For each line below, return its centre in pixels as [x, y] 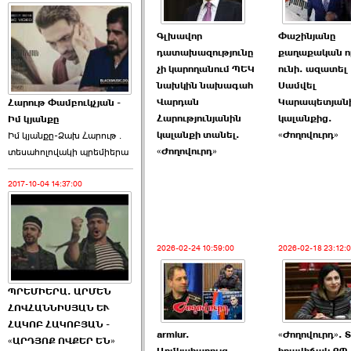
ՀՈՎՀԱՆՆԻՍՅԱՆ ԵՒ [59, 308]
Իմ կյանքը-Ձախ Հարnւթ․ [66, 136]
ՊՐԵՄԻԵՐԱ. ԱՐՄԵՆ [60, 292]
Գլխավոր [179, 36]
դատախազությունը [205, 52]
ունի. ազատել [313, 69]
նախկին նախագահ [205, 85]
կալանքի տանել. [198, 135]
